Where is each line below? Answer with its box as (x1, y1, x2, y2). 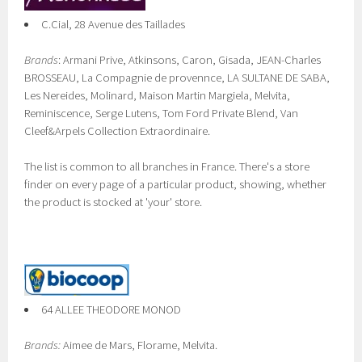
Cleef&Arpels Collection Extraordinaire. (24, 124, 211, 138)
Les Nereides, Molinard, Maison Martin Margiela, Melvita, (24, 88, 291, 103)
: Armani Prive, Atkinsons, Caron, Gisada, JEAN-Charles (58, 53, 322, 67)
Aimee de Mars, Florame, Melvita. (61, 338, 218, 352)
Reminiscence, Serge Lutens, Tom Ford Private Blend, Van (24, 106, 299, 120)
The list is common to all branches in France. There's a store (24, 159, 310, 174)
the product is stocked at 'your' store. (24, 195, 203, 209)
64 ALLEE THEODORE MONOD (41, 302, 181, 317)
